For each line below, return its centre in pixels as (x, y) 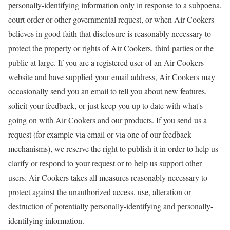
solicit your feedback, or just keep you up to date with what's (106, 106)
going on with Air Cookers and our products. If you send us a (108, 120)
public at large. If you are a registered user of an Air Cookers (106, 63)
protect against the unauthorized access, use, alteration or (100, 192)
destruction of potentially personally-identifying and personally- (111, 206)
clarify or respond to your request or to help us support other (105, 163)
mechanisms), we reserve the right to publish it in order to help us (113, 149)
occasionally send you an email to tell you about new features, (108, 91)
